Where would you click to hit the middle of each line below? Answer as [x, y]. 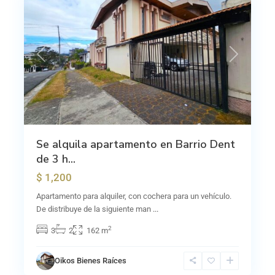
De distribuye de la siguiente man [95, 209]
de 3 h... [56, 159]
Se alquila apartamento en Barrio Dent [136, 144]
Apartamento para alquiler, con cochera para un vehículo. [134, 196]
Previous [55, 60]
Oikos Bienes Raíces [91, 261]
